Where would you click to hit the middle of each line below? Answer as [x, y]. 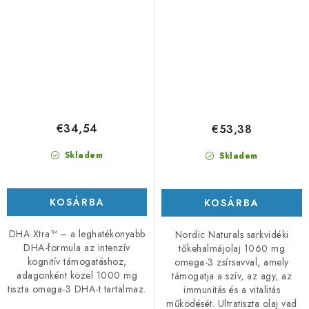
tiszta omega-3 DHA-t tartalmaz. [77, 289]
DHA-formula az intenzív [77, 248]
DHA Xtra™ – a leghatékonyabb [77, 234]
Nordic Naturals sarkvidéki [232, 234]
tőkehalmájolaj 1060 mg [232, 248]
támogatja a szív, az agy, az [232, 276]
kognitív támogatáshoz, [77, 262]
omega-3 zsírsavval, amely [232, 262]
